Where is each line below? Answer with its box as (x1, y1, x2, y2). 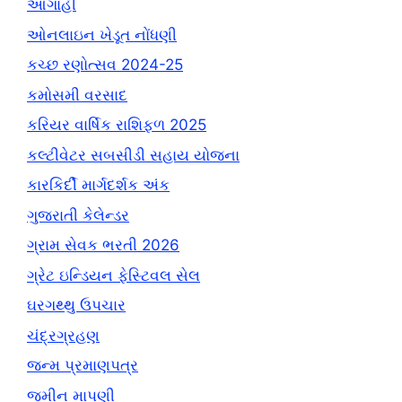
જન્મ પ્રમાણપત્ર (27, 356, 138, 374)
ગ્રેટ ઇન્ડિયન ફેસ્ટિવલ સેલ (27, 266, 200, 284)
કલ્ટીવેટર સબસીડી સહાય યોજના (27, 145, 240, 164)
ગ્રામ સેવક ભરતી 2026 (27, 236, 179, 254)
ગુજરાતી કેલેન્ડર (27, 205, 129, 224)
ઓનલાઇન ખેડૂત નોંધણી (27, 25, 177, 44)
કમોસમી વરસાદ (27, 85, 127, 104)
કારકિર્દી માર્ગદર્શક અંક (27, 176, 170, 194)
